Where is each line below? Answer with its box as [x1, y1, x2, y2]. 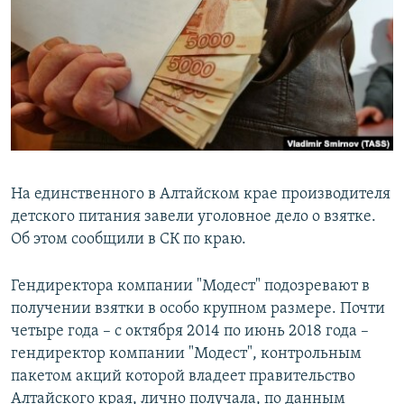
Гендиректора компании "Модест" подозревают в [11, 278, 370, 296]
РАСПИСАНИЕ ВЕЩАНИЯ [16, 8, 183, 25]
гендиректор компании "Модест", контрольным [11, 345, 362, 363]
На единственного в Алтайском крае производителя [11, 186, 390, 204]
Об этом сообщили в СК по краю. [11, 231, 246, 249]
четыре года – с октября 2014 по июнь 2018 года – [11, 323, 369, 341]
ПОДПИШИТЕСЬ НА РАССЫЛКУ [16, 41, 231, 58]
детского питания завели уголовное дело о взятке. [11, 208, 376, 226]
